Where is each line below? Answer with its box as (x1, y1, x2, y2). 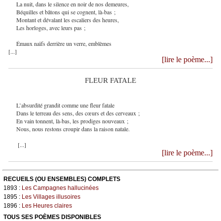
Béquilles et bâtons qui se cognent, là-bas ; (16, 7, 115, 16)
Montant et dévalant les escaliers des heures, (16, 15, 119, 24)
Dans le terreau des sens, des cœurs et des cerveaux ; (16, 109, 140, 117)
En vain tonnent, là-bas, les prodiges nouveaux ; (16, 117, 128, 125)
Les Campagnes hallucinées (22, 184, 99, 192)
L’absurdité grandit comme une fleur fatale (16, 101, 114, 110)
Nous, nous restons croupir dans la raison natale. (16, 125, 130, 133)
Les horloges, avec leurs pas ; (16, 23, 85, 32)
